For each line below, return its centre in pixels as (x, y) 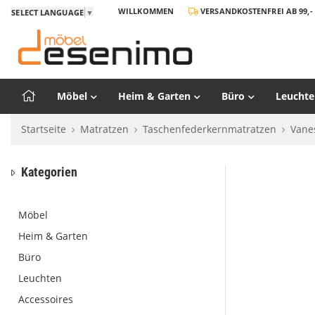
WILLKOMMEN (146, 11)
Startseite (44, 129)
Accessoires (46, 299)
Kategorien (49, 172)
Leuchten (40, 278)
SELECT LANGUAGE (47, 12)
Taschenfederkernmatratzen (210, 129)
